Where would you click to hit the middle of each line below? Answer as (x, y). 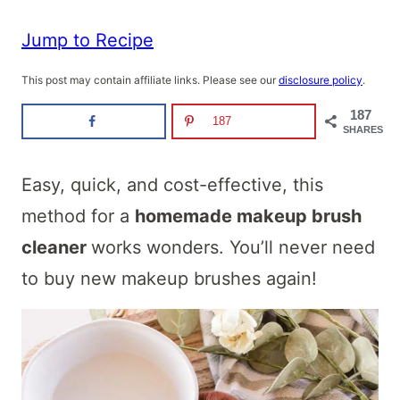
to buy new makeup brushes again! (169, 279)
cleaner (56, 247)
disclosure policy (321, 80)
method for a (78, 216)
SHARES (363, 129)
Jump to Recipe (87, 40)
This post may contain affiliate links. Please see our (150, 80)
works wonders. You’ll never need (233, 247)
